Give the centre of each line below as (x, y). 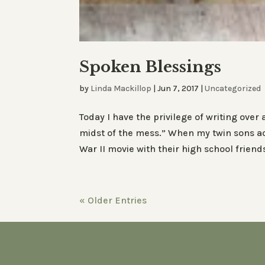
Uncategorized (233, 89)
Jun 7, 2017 (178, 89)
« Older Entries (113, 201)
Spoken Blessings (151, 67)
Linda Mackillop (121, 89)
